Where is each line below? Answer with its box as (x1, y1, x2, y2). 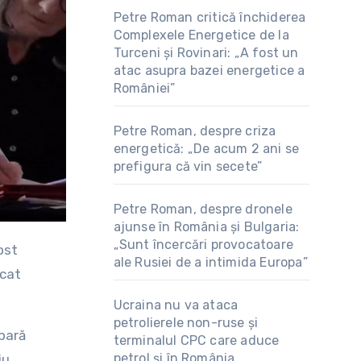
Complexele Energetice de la (113, 27, 289, 43)
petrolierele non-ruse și (113, 315, 259, 330)
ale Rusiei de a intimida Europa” (113, 255, 308, 270)
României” (113, 81, 176, 96)
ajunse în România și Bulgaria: (113, 219, 300, 234)
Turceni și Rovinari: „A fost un (113, 45, 299, 60)
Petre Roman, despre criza (113, 123, 276, 139)
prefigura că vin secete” (113, 159, 263, 174)
